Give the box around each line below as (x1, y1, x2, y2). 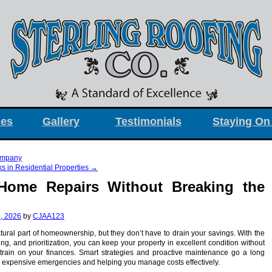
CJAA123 (33, 212, 64, 221)
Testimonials (115, 115, 182, 127)
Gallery (42, 115, 80, 127)
